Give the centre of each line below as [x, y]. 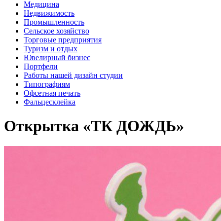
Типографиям [47, 84]
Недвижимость [49, 13]
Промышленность [54, 22]
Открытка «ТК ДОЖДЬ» [94, 126]
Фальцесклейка [50, 102]
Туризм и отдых [51, 49]
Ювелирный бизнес [57, 57]
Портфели [41, 66]
